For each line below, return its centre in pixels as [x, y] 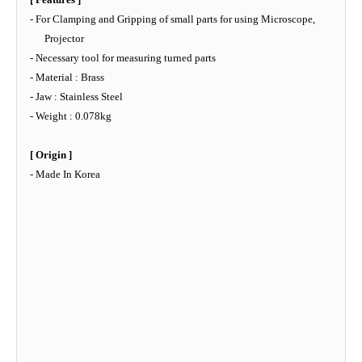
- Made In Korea [65, 174]
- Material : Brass [67, 77]
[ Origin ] [51, 154]
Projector [65, 38]
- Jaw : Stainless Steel [76, 96]
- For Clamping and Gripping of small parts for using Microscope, [173, 19]
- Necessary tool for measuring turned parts [123, 57]
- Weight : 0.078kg [71, 116]
